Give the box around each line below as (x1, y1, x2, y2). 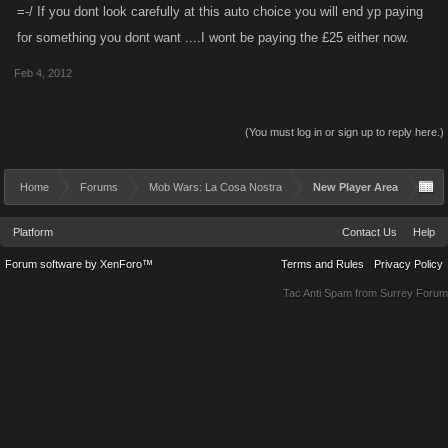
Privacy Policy (374, 258, 443, 270)
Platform (13, 226, 53, 238)
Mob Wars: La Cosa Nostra (149, 181, 282, 193)
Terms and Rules (281, 258, 364, 270)
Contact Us (342, 226, 397, 238)
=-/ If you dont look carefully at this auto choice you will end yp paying (17, 4, 423, 19)
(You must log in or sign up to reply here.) (245, 126, 444, 138)
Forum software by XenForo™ (5, 258, 153, 270)
